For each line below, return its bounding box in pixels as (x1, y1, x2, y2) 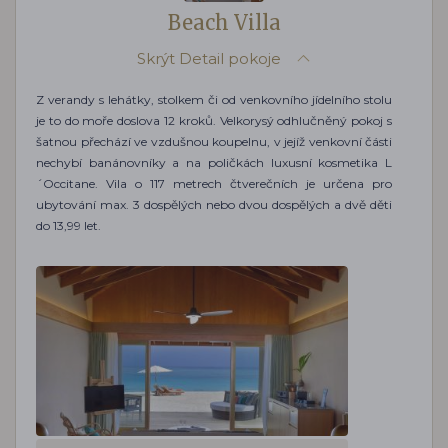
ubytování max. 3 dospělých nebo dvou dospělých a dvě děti (36, 196, 392, 212)
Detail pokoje (179, 48, 281, 68)
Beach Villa (167, 9, 281, 35)
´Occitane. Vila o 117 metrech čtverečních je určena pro (36, 175, 392, 191)
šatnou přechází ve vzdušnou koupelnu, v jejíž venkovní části (36, 133, 392, 149)
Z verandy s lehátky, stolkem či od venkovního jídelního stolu (36, 91, 392, 107)
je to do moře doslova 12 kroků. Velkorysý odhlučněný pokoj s (36, 112, 392, 128)
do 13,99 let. (36, 217, 101, 233)
